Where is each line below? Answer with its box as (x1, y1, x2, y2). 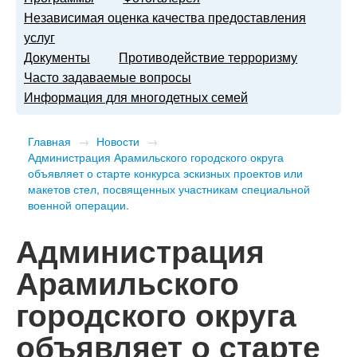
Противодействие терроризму (119, 48, 298, 67)
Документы (24, 48, 90, 67)
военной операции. (28, 197, 129, 214)
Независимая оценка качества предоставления (24, 8, 306, 27)
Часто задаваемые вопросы (24, 68, 191, 87)
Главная (28, 133, 71, 150)
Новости (96, 133, 139, 150)
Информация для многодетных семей (24, 88, 248, 107)
